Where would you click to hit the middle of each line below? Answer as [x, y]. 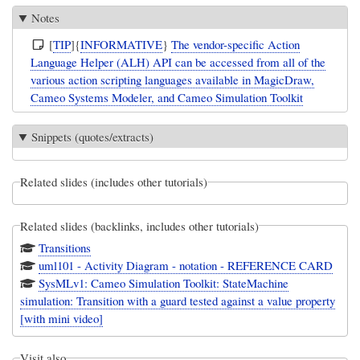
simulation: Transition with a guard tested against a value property [178, 300]
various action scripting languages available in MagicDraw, [173, 79]
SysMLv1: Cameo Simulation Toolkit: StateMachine [164, 282]
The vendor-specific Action [236, 44]
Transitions [65, 247]
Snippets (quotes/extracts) [93, 137]
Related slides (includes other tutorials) [114, 182]
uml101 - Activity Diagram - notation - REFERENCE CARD [186, 265]
